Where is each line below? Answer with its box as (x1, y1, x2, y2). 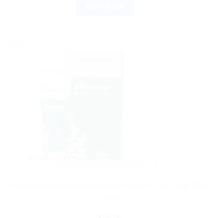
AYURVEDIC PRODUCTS (59, 161, 159, 169)
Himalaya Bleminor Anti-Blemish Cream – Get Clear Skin (11, 182, 207, 190)
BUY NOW (85, 3, 125, 11)
